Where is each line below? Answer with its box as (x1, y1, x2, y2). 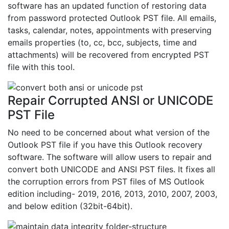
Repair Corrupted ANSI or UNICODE (8, 93, 213, 108)
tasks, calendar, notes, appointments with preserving (8, 25, 212, 36)
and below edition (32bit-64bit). (8, 201, 132, 212)
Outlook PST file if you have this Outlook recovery (8, 140, 202, 150)
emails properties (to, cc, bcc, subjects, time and (8, 37, 197, 48)
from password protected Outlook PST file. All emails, (8, 13, 216, 24)
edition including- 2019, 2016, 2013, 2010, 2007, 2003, (8, 189, 217, 199)
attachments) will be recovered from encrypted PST (8, 50, 209, 60)
